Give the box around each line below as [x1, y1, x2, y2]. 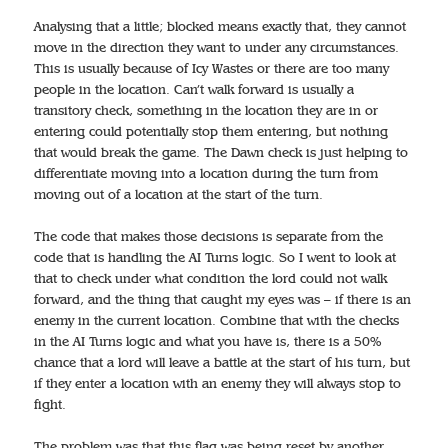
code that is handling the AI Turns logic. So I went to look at [34, 249, 397, 265]
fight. [34, 396, 67, 412]
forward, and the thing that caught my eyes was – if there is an [34, 291, 412, 307]
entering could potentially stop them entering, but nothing [34, 123, 389, 139]
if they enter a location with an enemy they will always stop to [34, 375, 402, 391]
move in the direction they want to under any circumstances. [34, 39, 400, 55]
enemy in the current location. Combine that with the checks [34, 312, 400, 328]
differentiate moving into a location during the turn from [34, 165, 379, 181]
